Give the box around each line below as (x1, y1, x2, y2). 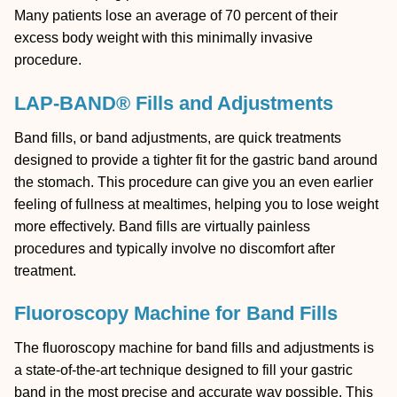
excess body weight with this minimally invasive (14, 30, 313, 46)
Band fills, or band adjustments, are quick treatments (14, 129, 341, 145)
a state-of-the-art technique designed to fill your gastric (14, 362, 353, 378)
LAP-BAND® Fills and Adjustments (14, 92, 333, 115)
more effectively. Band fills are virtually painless (14, 218, 310, 234)
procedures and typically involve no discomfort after (14, 240, 335, 256)
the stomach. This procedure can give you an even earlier (14, 174, 373, 190)
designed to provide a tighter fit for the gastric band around (14, 152, 378, 167)
